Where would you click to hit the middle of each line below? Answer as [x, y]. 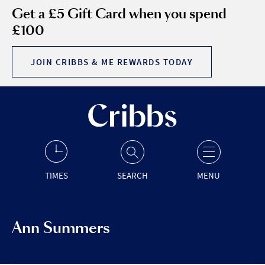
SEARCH [132, 175]
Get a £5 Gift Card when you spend [119, 14]
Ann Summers [61, 228]
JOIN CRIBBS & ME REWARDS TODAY [112, 62]
